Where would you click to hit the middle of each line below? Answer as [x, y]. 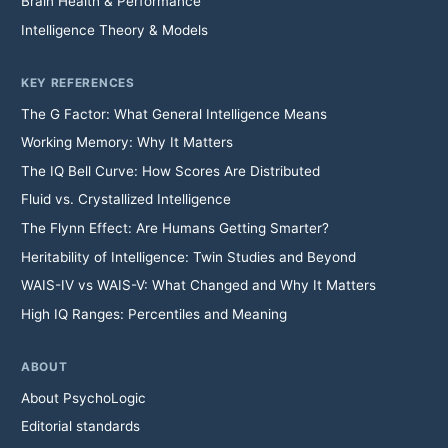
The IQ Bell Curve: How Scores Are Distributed [170, 170]
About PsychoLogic [83, 397]
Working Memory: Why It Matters [126, 142]
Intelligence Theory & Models [114, 29]
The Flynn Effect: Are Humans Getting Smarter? [174, 228]
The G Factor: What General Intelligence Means [173, 113]
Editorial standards [80, 426]
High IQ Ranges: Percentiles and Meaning [153, 313]
